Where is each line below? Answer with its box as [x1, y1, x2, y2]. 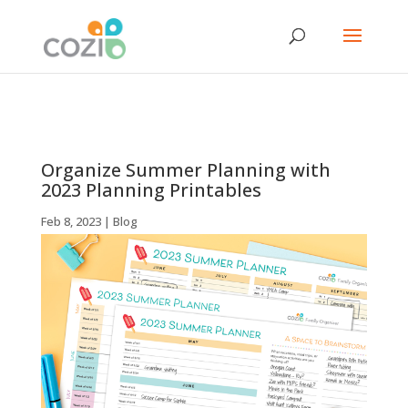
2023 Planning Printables [40, 178, 261, 202]
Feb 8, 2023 [40, 213, 101, 229]
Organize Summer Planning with [40, 158, 331, 182]
